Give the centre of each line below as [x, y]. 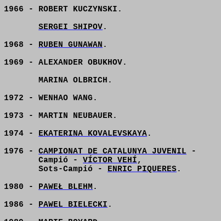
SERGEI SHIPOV [71, 27]
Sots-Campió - [73, 169]
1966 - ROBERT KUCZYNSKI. [63, 9]
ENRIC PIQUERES [142, 169]
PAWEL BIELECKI [73, 205]
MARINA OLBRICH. [75, 80]
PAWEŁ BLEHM [66, 187]
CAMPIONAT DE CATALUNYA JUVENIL [112, 151]
